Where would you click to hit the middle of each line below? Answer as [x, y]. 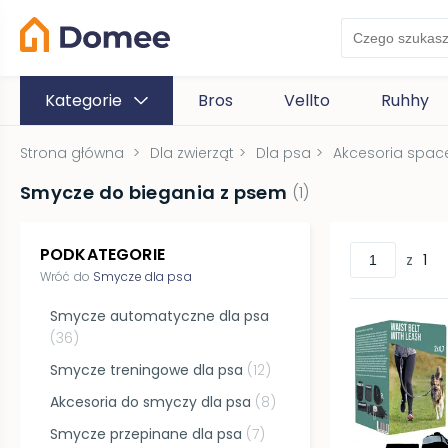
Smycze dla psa [142, 276]
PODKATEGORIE [102, 254]
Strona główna [72, 153]
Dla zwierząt [192, 153]
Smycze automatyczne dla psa [160, 315]
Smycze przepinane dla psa [146, 433]
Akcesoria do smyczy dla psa [151, 401]
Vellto [307, 100]
